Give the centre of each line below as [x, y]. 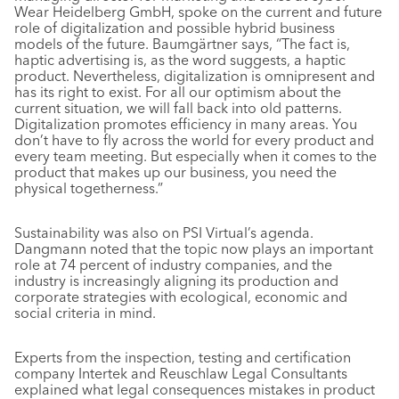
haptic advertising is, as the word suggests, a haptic [180, 60]
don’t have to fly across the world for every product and [194, 140]
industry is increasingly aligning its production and [176, 281]
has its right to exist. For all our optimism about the [178, 92]
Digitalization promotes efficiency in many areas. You [186, 124]
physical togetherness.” [89, 188]
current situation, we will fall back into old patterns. [178, 108]
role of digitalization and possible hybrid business [175, 28]
